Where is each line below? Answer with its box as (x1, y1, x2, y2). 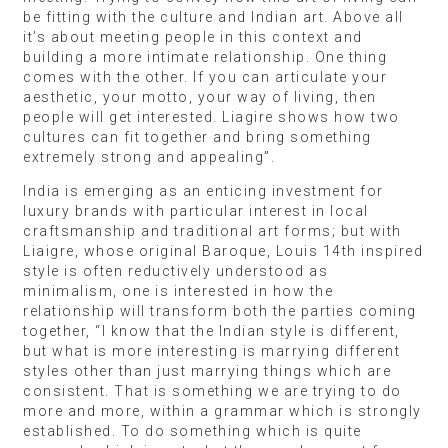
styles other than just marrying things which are (23, 362, 391, 379)
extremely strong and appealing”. (23, 148, 275, 165)
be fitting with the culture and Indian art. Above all (23, 8, 404, 25)
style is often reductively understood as (23, 262, 328, 279)
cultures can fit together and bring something (23, 128, 372, 145)
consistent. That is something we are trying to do (23, 382, 402, 399)
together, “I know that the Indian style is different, (23, 322, 400, 339)
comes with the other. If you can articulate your (23, 68, 387, 85)
